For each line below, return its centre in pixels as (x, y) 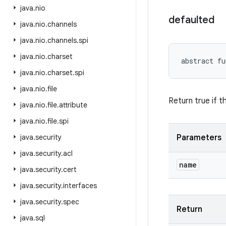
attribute (73, 105)
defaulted (191, 20)
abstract (197, 61)
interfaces (80, 186)
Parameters (199, 138)
